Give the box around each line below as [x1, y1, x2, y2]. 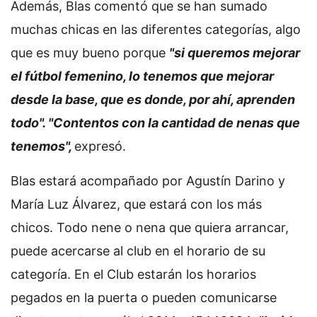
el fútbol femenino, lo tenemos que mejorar [11, 68, 274, 83]
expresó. [74, 138, 129, 154]
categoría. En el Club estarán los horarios [11, 266, 256, 282]
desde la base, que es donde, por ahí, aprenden [11, 91, 295, 107]
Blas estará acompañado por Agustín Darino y [11, 173, 285, 188]
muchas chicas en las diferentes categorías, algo [11, 21, 301, 37]
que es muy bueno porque [11, 45, 169, 60]
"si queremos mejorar [169, 45, 300, 60]
